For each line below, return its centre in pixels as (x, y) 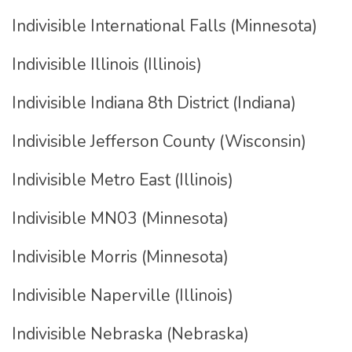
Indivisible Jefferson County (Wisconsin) (159, 141)
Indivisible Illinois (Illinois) (107, 64)
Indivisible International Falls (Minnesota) (165, 26)
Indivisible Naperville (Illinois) (123, 295)
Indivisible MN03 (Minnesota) (120, 218)
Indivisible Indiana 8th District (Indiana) (154, 103)
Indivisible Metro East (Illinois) (125, 180)
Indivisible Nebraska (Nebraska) (132, 334)
